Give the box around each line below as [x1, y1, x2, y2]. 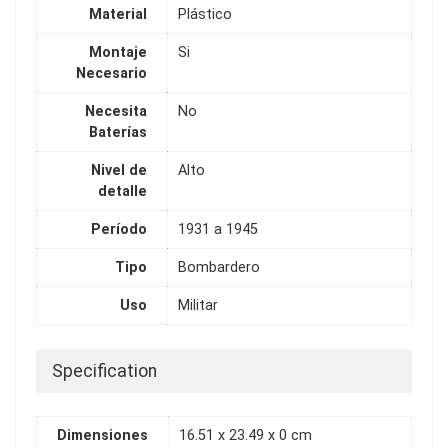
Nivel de [91, 162, 147, 180]
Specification [52, 360, 157, 381]
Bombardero [178, 259, 260, 277]
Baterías [89, 124, 147, 142]
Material [89, 6, 147, 24]
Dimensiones [57, 427, 148, 445]
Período [91, 221, 147, 239]
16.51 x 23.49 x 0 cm [179, 427, 312, 445]
